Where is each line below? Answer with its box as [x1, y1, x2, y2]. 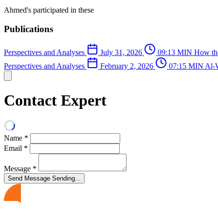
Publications [4, 23, 53, 34]
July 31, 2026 [98, 48, 144, 57]
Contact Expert [4, 91, 107, 109]
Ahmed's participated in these [4, 5, 94, 14]
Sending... [52, 175, 81, 182]
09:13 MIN [156, 48, 194, 57]
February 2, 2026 [98, 62, 155, 71]
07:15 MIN [167, 62, 205, 71]
